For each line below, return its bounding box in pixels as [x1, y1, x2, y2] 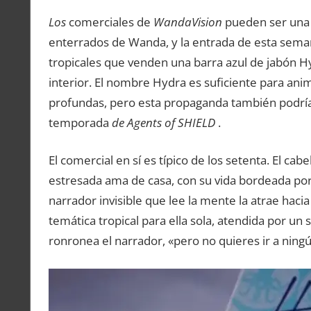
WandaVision [153, 13, 222, 30]
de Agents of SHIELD [111, 114, 215, 131]
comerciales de [65, 13, 153, 30]
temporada [48, 114, 112, 131]
